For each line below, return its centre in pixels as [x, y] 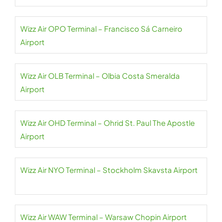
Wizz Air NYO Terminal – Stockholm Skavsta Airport [109, 170]
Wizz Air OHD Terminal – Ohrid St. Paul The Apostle [108, 123]
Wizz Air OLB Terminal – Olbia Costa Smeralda [100, 76]
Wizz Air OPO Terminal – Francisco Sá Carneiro [101, 29]
